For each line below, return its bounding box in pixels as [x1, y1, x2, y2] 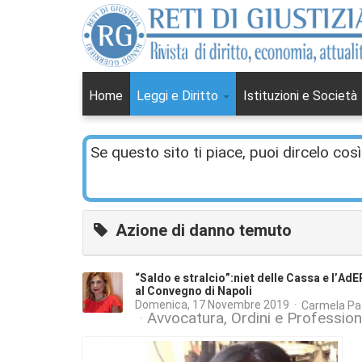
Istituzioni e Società [243, 88, 360, 104]
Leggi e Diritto [137, 88, 221, 104]
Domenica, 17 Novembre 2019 [135, 297, 289, 311]
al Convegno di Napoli [135, 282, 252, 300]
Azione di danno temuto [116, 218, 293, 242]
